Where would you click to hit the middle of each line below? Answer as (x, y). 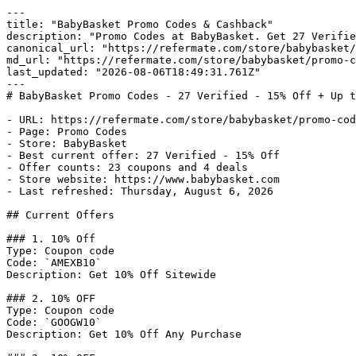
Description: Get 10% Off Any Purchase (124, 334)
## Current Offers (60, 215)
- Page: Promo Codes (67, 132)
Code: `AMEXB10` (54, 263)
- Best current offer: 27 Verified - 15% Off (143, 155)
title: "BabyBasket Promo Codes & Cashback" (140, 24)
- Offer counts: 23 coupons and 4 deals (127, 167)
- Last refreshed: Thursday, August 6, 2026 (140, 191)
